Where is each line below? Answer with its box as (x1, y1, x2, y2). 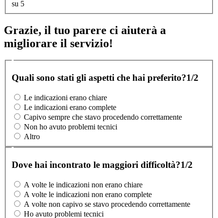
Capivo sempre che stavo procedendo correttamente (24, 113, 182, 122)
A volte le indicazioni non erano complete (24, 190, 152, 199)
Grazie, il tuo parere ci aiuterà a (4, 24, 166, 37)
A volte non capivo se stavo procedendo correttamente (24, 200, 190, 209)
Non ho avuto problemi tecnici (24, 123, 117, 131)
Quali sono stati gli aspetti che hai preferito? (12, 73, 186, 83)
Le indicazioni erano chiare (24, 93, 107, 102)
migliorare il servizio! (4, 37, 113, 50)
